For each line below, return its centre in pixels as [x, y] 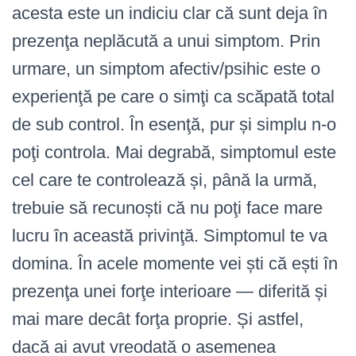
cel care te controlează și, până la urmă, [164, 180]
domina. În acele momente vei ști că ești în [175, 263]
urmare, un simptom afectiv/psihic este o [166, 69]
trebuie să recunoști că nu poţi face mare [167, 208]
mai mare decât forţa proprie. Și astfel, [158, 319]
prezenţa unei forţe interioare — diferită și [170, 291]
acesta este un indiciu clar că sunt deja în [170, 13]
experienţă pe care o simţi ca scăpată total [173, 97]
